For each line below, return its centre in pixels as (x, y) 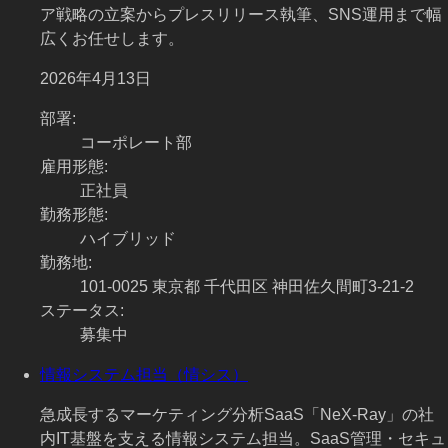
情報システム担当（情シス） (144, 375)
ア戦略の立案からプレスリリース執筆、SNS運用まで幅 (241, 15)
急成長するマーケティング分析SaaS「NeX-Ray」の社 (237, 415)
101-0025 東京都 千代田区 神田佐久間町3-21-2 (247, 287)
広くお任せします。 (112, 39)
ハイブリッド (128, 239)
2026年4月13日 (95, 79)
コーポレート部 (136, 143)
